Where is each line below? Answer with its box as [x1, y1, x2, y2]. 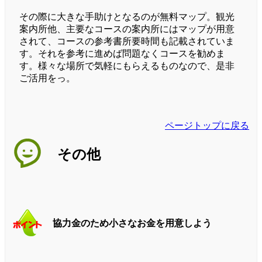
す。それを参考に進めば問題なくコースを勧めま [19, 49, 225, 59]
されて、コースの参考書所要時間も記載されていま [19, 36, 235, 47]
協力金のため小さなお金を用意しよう [53, 218, 212, 229]
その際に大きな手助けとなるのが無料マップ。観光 [19, 12, 235, 22]
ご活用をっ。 [19, 73, 75, 84]
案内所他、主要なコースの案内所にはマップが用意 [19, 24, 235, 35]
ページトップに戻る [165, 120, 249, 131]
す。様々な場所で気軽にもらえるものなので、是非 [19, 61, 235, 71]
